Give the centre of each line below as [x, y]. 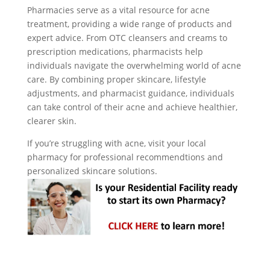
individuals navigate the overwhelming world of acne [134, 65]
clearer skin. [52, 121]
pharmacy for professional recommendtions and [125, 157]
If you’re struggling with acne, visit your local [116, 143]
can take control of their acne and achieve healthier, [132, 107]
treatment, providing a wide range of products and [129, 24]
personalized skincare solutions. [92, 171]
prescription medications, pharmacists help [115, 52]
